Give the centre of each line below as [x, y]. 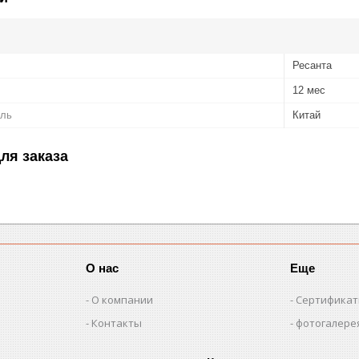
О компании [123, 299]
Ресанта [312, 65]
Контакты [117, 323]
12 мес [309, 90]
